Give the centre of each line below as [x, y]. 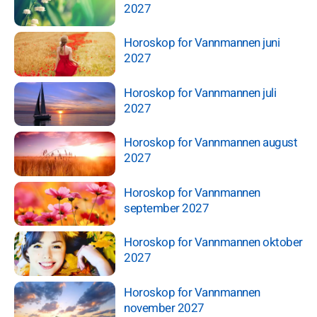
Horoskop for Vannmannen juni [202, 43]
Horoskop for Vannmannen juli [200, 93]
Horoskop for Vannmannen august [211, 143]
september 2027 [167, 208]
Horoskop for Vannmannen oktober [213, 243]
